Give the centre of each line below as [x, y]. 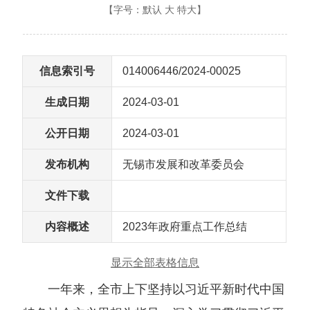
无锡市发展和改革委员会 [183, 164]
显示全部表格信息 [155, 263]
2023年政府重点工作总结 [184, 227]
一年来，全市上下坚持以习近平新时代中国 [153, 289]
